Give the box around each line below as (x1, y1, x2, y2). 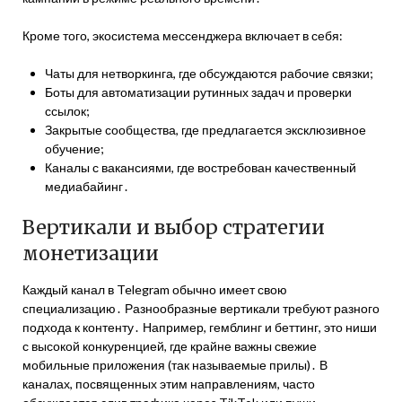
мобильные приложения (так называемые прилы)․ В (22, 357, 328, 372)
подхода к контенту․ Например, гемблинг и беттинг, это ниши (22, 319, 377, 335)
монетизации (22, 241, 159, 266)
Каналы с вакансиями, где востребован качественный (45, 160, 356, 175)
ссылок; (45, 103, 90, 118)
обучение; (45, 141, 104, 156)
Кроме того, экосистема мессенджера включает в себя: (22, 28, 343, 43)
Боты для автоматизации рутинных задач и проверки (45, 84, 352, 100)
